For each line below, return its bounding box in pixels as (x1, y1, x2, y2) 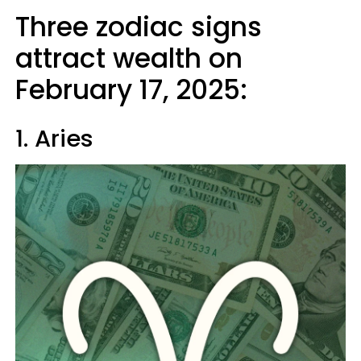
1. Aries (15, 122, 93, 155)
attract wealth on (15, 39, 243, 77)
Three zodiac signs (15, 8, 262, 46)
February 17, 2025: (15, 71, 247, 109)
